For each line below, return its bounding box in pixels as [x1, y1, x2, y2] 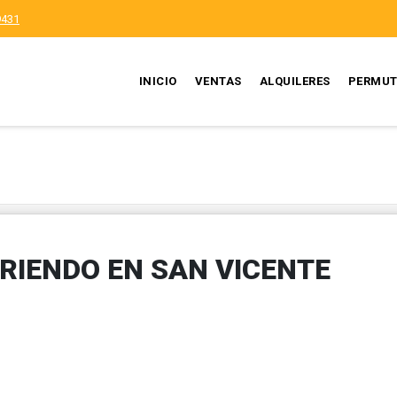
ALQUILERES [259, 74, 331, 88]
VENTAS [194, 74, 242, 88]
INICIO [138, 74, 177, 88]
